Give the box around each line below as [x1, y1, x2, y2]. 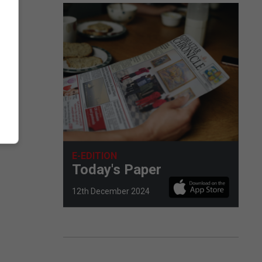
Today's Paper [72, 161, 161, 178]
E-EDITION [72, 150, 117, 161]
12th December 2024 [72, 186, 150, 196]
